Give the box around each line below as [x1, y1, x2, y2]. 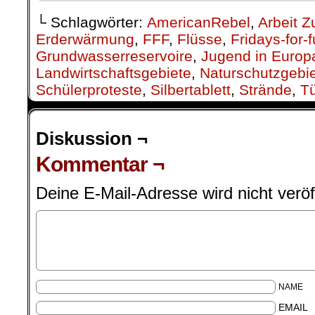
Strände [239, 81, 292, 98]
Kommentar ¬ [36, 152, 165, 176]
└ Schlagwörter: [36, 13, 147, 30]
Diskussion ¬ [36, 128, 148, 148]
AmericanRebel [147, 13, 250, 30]
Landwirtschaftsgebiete [36, 64, 191, 81]
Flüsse [177, 30, 222, 47]
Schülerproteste [36, 81, 142, 98]
